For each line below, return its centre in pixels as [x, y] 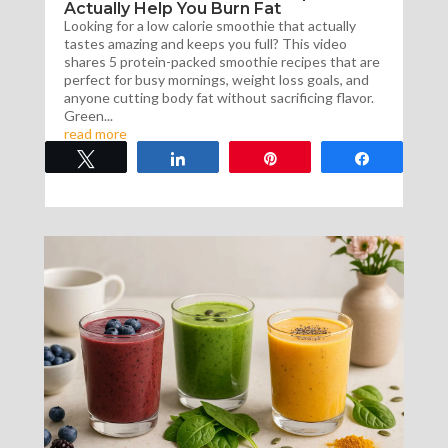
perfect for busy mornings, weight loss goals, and [216, 79]
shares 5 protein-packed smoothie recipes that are [221, 61]
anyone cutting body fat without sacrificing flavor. [218, 97]
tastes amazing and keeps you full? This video [205, 43]
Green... [88, 115]
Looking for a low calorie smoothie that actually [209, 25]
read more [95, 133]
